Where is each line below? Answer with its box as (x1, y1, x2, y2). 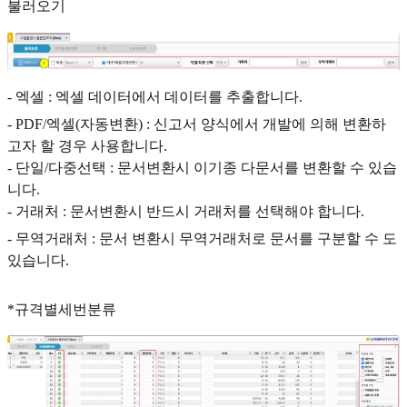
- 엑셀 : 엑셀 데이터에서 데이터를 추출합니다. (7, 88, 303, 104)
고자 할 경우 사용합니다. (7, 137, 167, 154)
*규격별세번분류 (7, 301, 116, 317)
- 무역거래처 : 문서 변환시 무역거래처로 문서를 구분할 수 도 (7, 230, 397, 246)
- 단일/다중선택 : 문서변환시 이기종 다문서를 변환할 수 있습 (7, 159, 397, 175)
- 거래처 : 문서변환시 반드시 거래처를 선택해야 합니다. (7, 203, 364, 219)
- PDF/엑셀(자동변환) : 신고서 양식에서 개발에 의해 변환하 (7, 115, 386, 132)
